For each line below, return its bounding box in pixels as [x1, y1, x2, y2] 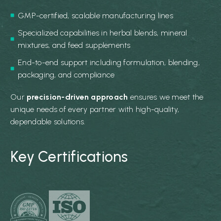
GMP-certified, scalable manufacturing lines [18, 10, 173, 20]
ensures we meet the [128, 92, 204, 102]
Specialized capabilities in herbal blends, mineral [18, 28, 187, 37]
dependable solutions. [10, 116, 86, 126]
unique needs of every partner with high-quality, [10, 104, 179, 114]
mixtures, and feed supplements [18, 40, 131, 50]
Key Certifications [10, 147, 128, 166]
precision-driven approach [27, 92, 128, 102]
